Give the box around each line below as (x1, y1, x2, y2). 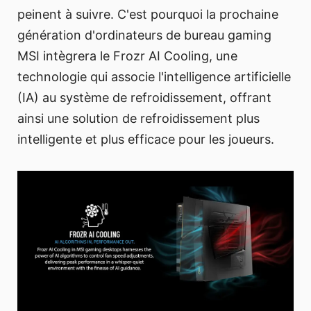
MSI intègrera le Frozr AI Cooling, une (17, 49, 237, 64)
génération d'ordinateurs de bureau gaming (17, 28, 271, 43)
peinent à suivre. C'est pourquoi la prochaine (17, 7, 278, 22)
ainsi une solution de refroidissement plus (17, 111, 260, 126)
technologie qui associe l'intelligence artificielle (17, 69, 291, 85)
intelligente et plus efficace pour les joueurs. (17, 132, 274, 147)
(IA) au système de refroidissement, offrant (17, 90, 271, 106)
